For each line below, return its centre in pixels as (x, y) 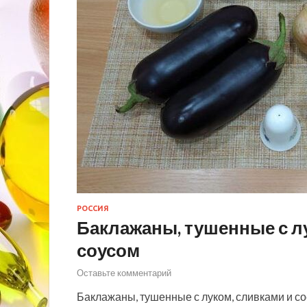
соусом (108, 250)
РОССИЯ (93, 208)
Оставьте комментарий (124, 273)
